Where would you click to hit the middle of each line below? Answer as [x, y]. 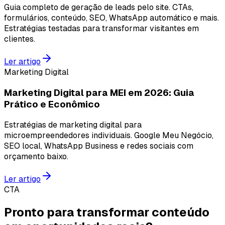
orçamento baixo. [36, 156]
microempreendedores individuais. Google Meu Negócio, [109, 135]
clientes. [20, 39]
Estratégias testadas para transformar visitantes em [101, 29]
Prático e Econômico [52, 104]
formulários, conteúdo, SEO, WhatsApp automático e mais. [111, 18]
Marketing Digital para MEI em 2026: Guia [99, 93]
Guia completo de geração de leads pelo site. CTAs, [99, 8]
